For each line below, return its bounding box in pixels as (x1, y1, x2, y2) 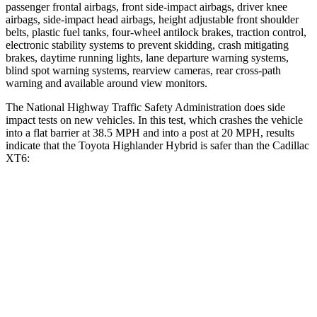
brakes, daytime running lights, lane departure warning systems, (6, 51, 289, 64)
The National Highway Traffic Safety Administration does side (6, 100, 285, 113)
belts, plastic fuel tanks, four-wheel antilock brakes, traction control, (6, 25, 306, 38)
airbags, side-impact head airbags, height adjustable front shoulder (6, 13, 299, 25)
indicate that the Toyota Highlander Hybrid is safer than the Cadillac (6, 139, 309, 151)
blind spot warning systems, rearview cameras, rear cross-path (6, 64, 281, 76)
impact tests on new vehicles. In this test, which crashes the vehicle (6, 113, 303, 126)
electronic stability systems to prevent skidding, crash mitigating (6, 38, 289, 51)
